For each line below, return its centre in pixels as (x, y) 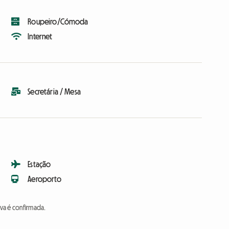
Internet (40, 37)
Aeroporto (44, 179)
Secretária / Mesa (54, 92)
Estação (39, 164)
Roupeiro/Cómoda (58, 22)
